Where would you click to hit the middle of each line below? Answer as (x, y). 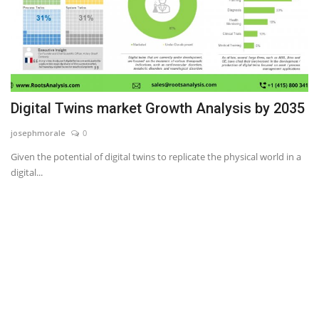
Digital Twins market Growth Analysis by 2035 (158, 108)
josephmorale (38, 132)
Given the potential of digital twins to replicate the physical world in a (156, 156)
